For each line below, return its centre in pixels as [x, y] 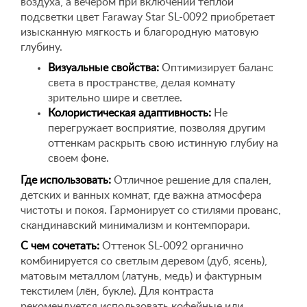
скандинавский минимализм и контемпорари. [135, 225]
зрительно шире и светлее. [115, 98]
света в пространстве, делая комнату [142, 83]
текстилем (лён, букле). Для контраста [117, 291]
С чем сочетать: [60, 246]
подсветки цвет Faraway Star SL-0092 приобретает [148, 17]
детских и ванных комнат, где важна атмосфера [141, 195]
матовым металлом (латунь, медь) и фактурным [141, 276]
